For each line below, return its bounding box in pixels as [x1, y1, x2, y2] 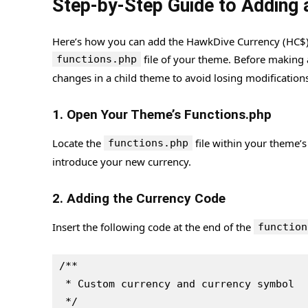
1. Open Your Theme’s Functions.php [52, 106, 272, 122]
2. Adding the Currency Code [52, 190, 225, 206]
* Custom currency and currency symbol [65, 277, 294, 290]
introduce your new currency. [52, 154, 191, 168]
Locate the [52, 135, 104, 150]
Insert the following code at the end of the [52, 219, 254, 234]
